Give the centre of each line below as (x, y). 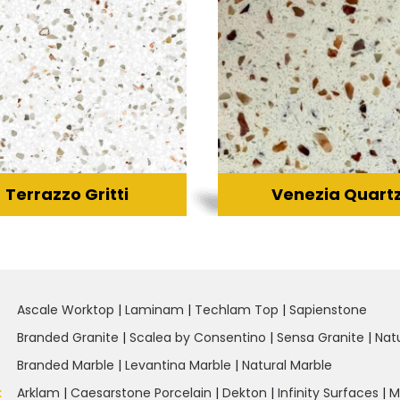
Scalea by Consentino (198, 337)
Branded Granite (68, 337)
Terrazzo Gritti (67, 194)
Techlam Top (237, 309)
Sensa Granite (321, 337)
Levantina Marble (179, 365)
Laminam (155, 309)
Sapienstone (329, 309)
